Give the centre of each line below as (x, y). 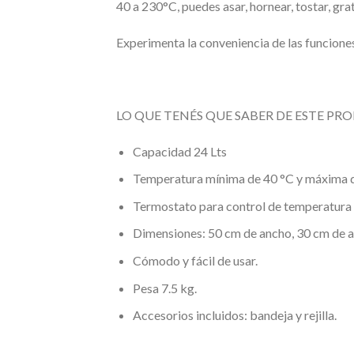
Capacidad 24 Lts (179, 151)
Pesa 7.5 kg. (164, 288)
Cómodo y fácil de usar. (195, 260)
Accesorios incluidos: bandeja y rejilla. (234, 315)
